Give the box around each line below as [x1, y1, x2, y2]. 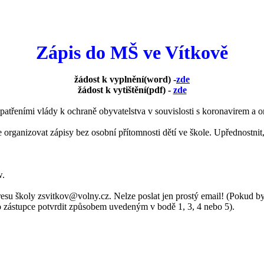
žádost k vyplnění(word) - [74, 74, 176, 84]
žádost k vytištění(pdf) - [77, 85, 173, 95]
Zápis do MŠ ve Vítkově [36, 42, 228, 63]
